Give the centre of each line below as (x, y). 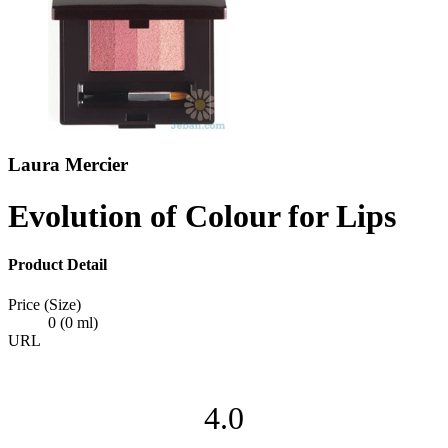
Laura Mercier (68, 165)
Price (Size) (44, 304)
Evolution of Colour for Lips (202, 215)
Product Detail (57, 265)
